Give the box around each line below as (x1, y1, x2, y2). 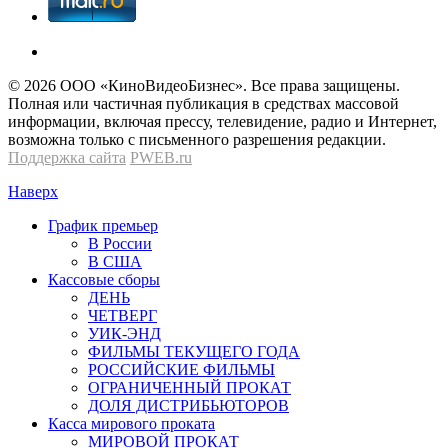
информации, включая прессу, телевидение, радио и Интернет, (8, 112, 437, 130)
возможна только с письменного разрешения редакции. (8, 130, 386, 148)
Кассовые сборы (48, 270, 160, 288)
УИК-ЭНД (88, 324, 161, 342)
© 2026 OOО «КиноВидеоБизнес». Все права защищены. (8, 76, 400, 94)
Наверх (8, 182, 58, 200)
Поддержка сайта (8, 148, 126, 166)
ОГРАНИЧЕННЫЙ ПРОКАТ (88, 378, 291, 396)
